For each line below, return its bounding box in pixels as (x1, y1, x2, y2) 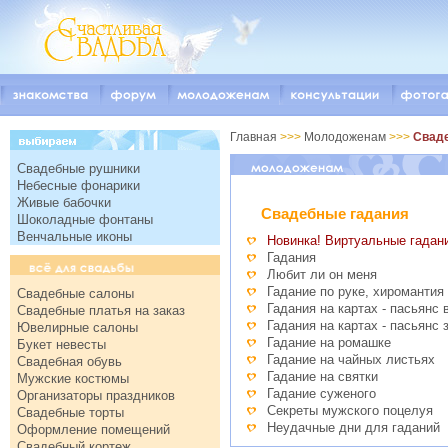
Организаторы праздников (17, 388, 175, 403)
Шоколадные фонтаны (17, 212, 153, 227)
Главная (230, 130, 277, 144)
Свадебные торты (17, 405, 124, 420)
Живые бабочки (17, 195, 111, 210)
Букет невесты (17, 337, 106, 352)
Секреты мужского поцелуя (267, 403, 433, 419)
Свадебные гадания (261, 205, 409, 223)
